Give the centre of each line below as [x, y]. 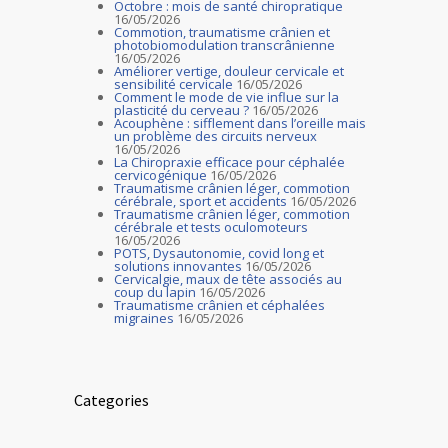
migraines [144, 318]
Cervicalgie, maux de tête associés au [228, 279]
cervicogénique [160, 175]
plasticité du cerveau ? [181, 110]
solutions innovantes [178, 266]
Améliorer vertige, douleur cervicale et [229, 71]
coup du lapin [155, 292]
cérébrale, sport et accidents [200, 201]
